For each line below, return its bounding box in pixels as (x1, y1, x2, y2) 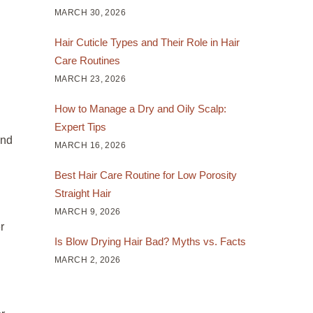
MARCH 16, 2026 (54, 140, 126, 150)
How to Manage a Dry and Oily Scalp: (54, 102, 226, 115)
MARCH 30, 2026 (54, 7, 126, 17)
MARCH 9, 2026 (54, 206, 121, 217)
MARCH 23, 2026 (54, 73, 126, 84)
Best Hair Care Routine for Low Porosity (54, 168, 237, 181)
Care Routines (54, 54, 120, 66)
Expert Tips (54, 120, 106, 133)
